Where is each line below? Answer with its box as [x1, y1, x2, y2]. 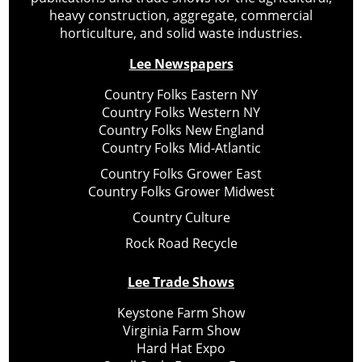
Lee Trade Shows [128, 272, 234, 291]
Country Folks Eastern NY [104, 85, 258, 103]
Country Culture [132, 208, 230, 226]
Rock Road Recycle [124, 234, 238, 252]
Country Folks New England [98, 120, 264, 139]
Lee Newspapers [128, 54, 234, 73]
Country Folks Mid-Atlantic [101, 138, 261, 157]
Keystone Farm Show [117, 303, 245, 322]
